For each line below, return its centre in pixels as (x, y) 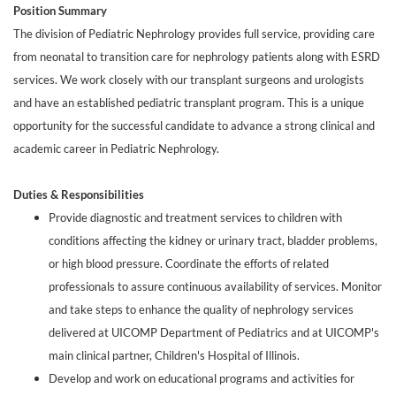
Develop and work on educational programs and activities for (202, 378)
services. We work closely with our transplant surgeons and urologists (189, 80)
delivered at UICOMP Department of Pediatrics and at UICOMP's (214, 332)
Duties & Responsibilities (79, 194)
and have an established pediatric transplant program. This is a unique (189, 103)
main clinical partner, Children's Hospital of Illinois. (174, 355)
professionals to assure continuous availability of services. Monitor (215, 286)
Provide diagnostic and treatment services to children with (195, 217)
